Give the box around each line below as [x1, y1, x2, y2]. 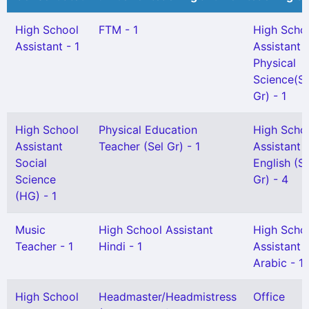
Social [15, 156, 47, 170]
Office [253, 290, 285, 303]
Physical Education [99, 123, 197, 137]
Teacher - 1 [15, 239, 73, 253]
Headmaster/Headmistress [99, 290, 237, 303]
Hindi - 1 [99, 239, 142, 253]
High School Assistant [99, 223, 213, 237]
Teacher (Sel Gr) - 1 [99, 139, 200, 153]
